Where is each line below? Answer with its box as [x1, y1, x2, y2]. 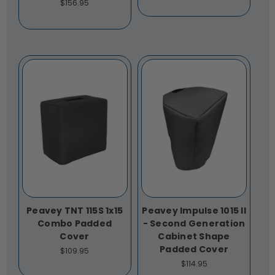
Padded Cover [160, 243, 228, 256]
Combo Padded [37, 217, 112, 230]
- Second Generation [142, 217, 246, 230]
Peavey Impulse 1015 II [142, 204, 246, 217]
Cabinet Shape [158, 230, 230, 243]
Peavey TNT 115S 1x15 [26, 204, 123, 217]
